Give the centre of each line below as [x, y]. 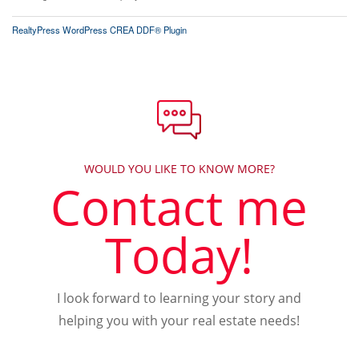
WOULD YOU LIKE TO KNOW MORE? [179, 169]
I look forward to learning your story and [179, 298]
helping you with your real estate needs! [179, 321]
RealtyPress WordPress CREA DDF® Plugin [99, 29]
